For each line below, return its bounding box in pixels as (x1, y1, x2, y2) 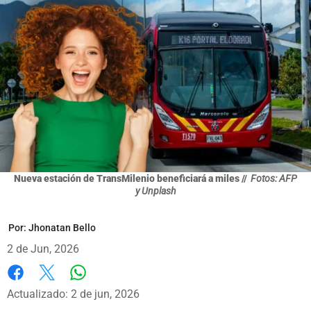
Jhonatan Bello (28, 221, 96, 233)
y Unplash (135, 185, 176, 196)
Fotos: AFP (251, 172, 297, 184)
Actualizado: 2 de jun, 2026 (7, 287, 140, 301)
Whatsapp (77, 279, 128, 293)
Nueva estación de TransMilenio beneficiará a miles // (14, 172, 247, 184)
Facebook (7, 280, 55, 294)
